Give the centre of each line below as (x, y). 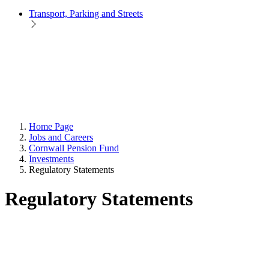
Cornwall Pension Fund (74, 148)
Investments (51, 159)
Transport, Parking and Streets (86, 13)
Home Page (51, 126)
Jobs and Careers (61, 137)
